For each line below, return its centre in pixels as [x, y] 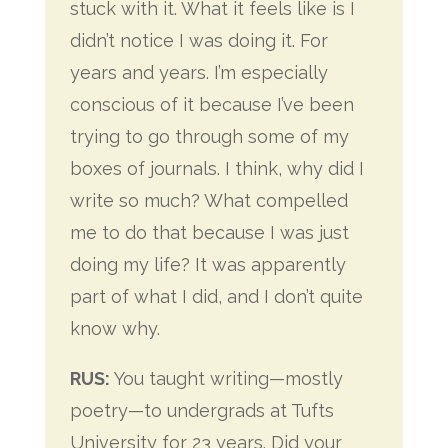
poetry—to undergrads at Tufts [201, 410]
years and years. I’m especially [198, 72]
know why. [114, 328]
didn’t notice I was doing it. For [198, 40]
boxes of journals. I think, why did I [216, 168]
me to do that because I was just [209, 232]
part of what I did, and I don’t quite [216, 296]
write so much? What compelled [208, 200]
